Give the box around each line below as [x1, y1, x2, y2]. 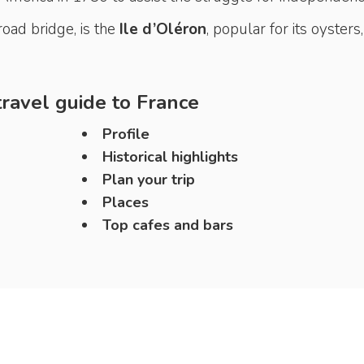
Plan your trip [102, 170, 195, 189]
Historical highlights [102, 147, 238, 167]
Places [102, 193, 149, 212]
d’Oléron [142, 19, 206, 40]
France [136, 89, 199, 115]
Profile [102, 124, 149, 144]
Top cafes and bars [102, 215, 233, 235]
